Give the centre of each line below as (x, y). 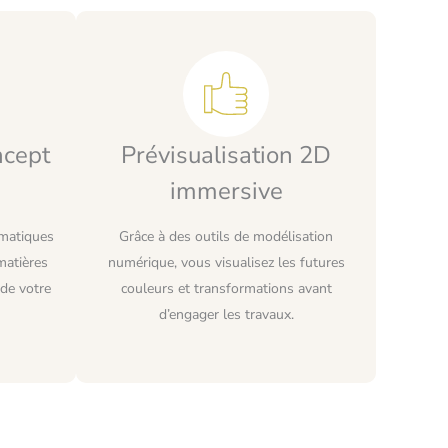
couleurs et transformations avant (226, 288)
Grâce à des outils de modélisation (226, 236)
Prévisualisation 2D (226, 154)
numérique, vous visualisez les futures (226, 262)
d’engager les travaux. (226, 314)
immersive (226, 190)
